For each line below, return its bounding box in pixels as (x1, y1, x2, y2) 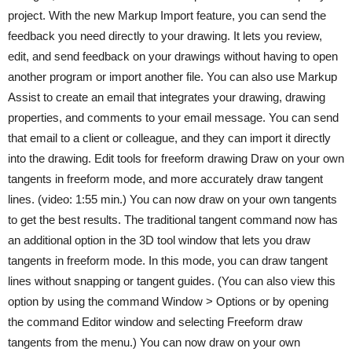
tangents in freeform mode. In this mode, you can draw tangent (8, 254, 328, 267)
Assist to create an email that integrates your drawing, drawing (8, 90, 325, 104)
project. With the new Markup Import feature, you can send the (8, 9, 326, 22)
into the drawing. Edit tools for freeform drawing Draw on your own (8, 152, 344, 165)
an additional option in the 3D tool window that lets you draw (8, 233, 310, 247)
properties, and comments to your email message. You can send (8, 111, 339, 124)
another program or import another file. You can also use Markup (8, 70, 337, 83)
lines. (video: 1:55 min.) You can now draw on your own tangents (8, 192, 337, 206)
